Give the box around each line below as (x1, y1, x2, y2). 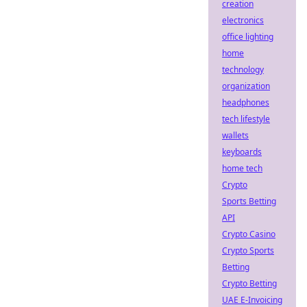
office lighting (222, 31, 273, 42)
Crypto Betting (222, 278, 277, 289)
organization (222, 80, 270, 92)
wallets (222, 130, 249, 141)
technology (222, 64, 264, 75)
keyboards (222, 146, 262, 158)
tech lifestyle (222, 113, 270, 125)
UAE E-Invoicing (222, 294, 282, 306)
